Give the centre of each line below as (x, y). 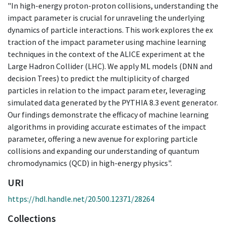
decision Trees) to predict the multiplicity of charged (98, 78)
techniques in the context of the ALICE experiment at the (106, 54)
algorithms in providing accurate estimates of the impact (107, 126)
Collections (32, 218)
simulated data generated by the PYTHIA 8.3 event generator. (113, 102)
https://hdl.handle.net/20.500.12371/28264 (81, 199)
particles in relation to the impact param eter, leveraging (107, 90)
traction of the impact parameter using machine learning (107, 42)
